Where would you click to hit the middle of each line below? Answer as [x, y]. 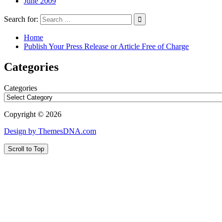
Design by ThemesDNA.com [50, 131]
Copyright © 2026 [33, 114]
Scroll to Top [26, 149]
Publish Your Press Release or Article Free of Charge [106, 46]
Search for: [21, 19]
